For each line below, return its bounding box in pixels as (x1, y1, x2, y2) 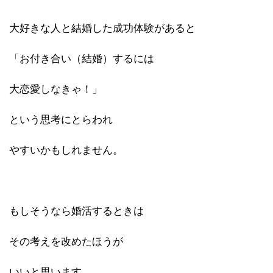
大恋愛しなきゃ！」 (9, 83, 102, 95)
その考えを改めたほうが (9, 235, 123, 247)
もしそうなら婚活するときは (9, 205, 144, 217)
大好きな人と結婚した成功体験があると (9, 22, 196, 34)
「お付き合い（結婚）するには (9, 52, 154, 65)
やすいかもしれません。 (9, 144, 123, 156)
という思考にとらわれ (9, 113, 113, 126)
